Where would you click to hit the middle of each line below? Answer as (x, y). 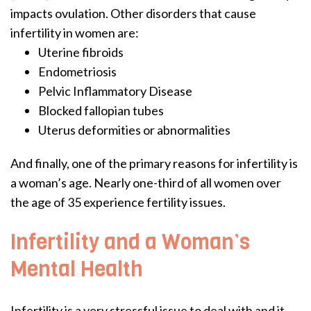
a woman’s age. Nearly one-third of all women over (146, 182)
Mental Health (77, 269)
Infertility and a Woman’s (130, 242)
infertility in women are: (75, 32)
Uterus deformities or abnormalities (134, 129)
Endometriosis (77, 71)
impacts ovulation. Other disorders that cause (133, 13)
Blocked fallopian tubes (101, 110)
